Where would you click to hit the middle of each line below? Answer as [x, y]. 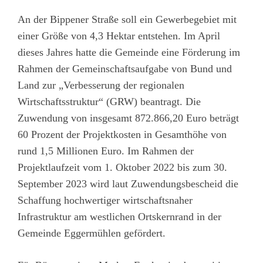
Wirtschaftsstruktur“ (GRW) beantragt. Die [109, 102]
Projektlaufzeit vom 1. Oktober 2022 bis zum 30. [122, 168]
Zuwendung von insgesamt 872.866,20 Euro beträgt [128, 118]
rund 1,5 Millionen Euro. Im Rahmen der [106, 151]
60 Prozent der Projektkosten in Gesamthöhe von [122, 135]
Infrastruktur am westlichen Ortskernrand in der [119, 217]
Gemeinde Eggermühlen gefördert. [92, 233]
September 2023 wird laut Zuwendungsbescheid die [128, 184]
